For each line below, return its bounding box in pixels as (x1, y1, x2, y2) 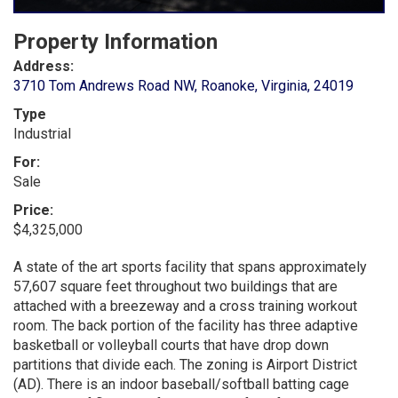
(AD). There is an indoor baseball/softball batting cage (13, 375, 349, 393)
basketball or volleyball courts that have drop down (13, 336, 329, 354)
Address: (13, 57, 74, 75)
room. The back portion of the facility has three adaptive (13, 316, 358, 334)
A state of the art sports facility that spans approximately (13, 258, 367, 275)
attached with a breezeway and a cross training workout (13, 297, 357, 314)
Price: (13, 201, 53, 219)
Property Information (13, 28, 218, 54)
